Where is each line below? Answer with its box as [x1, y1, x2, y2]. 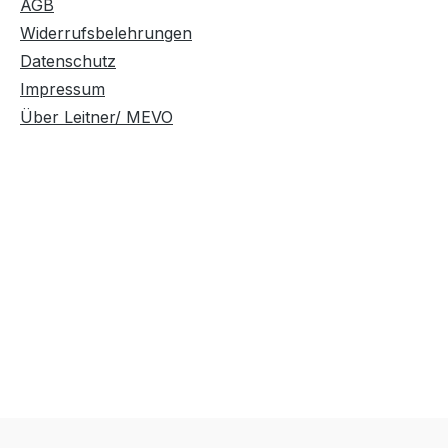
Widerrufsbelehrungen [20, 23, 192, 44]
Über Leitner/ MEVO [20, 107, 173, 128]
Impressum [20, 79, 105, 100]
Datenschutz [20, 51, 116, 72]
